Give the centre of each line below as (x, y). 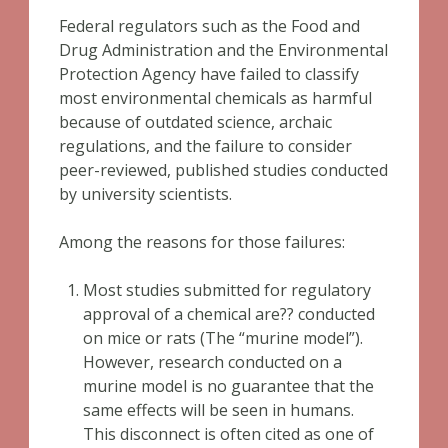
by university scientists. (145, 194)
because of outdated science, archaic (195, 122)
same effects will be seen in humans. (218, 410)
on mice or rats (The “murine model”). (223, 338)
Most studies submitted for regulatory (227, 290)
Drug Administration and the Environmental (223, 50)
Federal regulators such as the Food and (209, 26)
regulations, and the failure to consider (205, 146)
